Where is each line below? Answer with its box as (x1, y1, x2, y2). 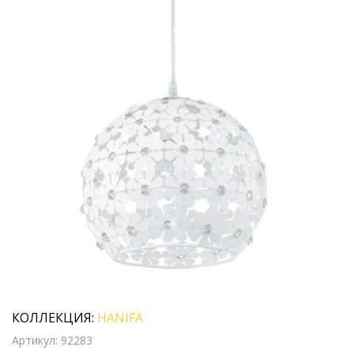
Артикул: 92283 (12, 333, 92, 348)
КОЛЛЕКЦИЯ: (12, 309, 94, 326)
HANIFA (97, 309, 143, 326)
